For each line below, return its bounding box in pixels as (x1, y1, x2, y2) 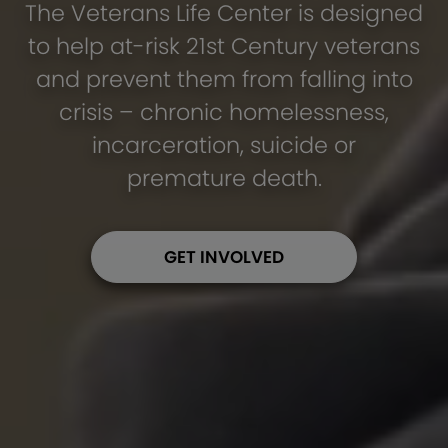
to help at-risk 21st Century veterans (28, 29, 420, 62)
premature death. (126, 161, 322, 194)
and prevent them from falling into (35, 62, 413, 95)
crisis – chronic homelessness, (59, 95, 389, 128)
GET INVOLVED (164, 244, 284, 269)
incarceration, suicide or (92, 128, 356, 161)
